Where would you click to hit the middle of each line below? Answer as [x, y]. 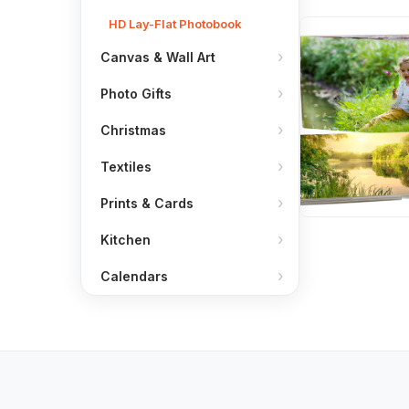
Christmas [133, 130]
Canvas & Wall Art [158, 57]
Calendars [134, 276]
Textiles [126, 167]
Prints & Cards [147, 203]
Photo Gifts [136, 94]
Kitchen [126, 240]
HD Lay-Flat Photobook [175, 24]
